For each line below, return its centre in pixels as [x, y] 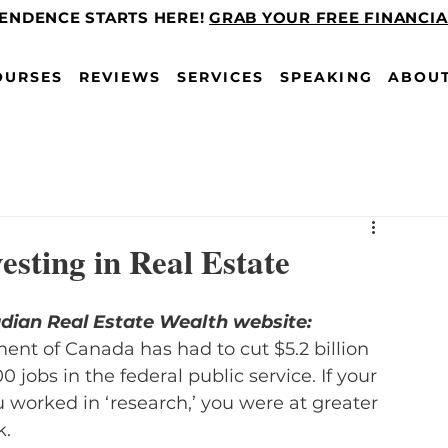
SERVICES [220, 77]
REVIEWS [120, 77]
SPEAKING [326, 77]
